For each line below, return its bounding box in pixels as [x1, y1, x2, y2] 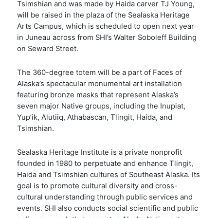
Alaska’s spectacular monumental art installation [17, 79, 182, 88]
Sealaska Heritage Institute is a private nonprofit [17, 148, 182, 157]
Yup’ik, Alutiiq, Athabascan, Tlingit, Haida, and [17, 112, 172, 122]
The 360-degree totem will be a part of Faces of [17, 68, 182, 77]
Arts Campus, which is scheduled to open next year [17, 21, 194, 31]
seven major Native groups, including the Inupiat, [17, 101, 185, 110]
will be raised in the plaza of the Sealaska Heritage [17, 10, 190, 19]
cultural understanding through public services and [17, 193, 193, 202]
